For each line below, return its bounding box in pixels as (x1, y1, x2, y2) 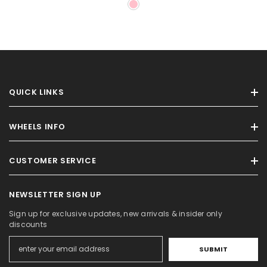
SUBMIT (199, 244, 228, 254)
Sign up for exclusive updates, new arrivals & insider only (9, 209, 222, 219)
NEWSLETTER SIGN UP (9, 189, 101, 201)
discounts (9, 219, 48, 230)
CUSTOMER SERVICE (9, 155, 97, 167)
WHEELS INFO (9, 121, 66, 133)
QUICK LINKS (9, 86, 64, 98)
